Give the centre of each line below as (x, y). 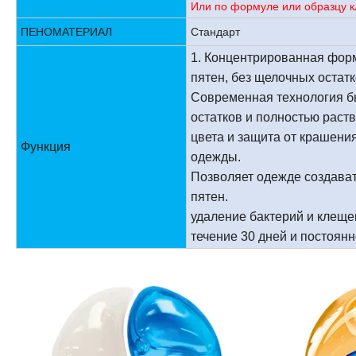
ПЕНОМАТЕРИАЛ (66, 31)
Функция (46, 146)
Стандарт (215, 31)
